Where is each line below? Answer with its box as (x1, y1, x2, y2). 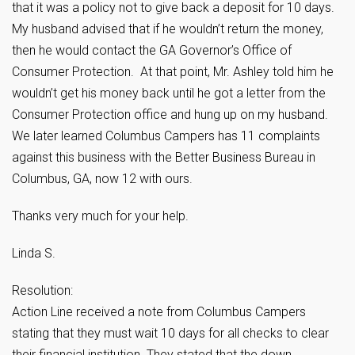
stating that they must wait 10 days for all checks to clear (12, 326, 329, 342)
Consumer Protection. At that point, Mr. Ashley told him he (12, 64, 334, 80)
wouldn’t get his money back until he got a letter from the (12, 86, 326, 101)
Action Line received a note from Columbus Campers (12, 304, 306, 320)
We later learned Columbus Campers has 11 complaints (12, 128, 320, 144)
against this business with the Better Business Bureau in (12, 150, 315, 166)
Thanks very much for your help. (12, 208, 189, 224)
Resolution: (12, 283, 73, 299)
